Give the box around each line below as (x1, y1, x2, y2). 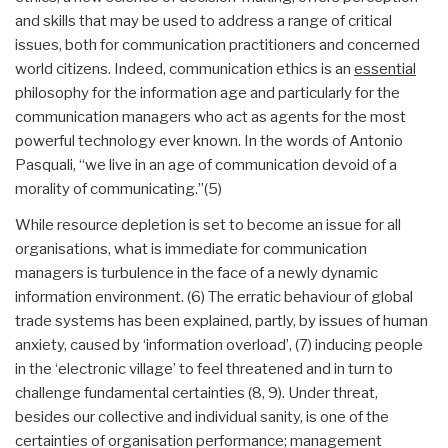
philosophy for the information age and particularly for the (15, 83, 400, 102)
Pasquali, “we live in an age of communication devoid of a (15, 155, 397, 174)
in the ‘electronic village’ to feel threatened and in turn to (15, 359, 393, 378)
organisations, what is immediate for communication (15, 239, 367, 258)
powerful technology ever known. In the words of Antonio (15, 131, 403, 150)
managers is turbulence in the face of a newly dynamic (15, 263, 378, 282)
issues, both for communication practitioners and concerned (15, 35, 420, 54)
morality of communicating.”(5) (15, 179, 222, 198)
